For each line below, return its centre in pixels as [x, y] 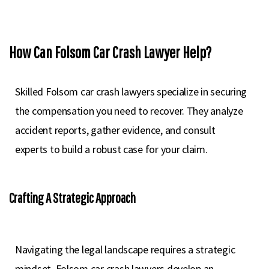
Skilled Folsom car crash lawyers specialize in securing [131, 92]
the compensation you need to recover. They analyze [129, 111]
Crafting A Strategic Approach [72, 198]
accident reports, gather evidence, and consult [115, 130]
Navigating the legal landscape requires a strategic [125, 249]
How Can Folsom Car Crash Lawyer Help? [110, 52]
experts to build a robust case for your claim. [111, 149]
